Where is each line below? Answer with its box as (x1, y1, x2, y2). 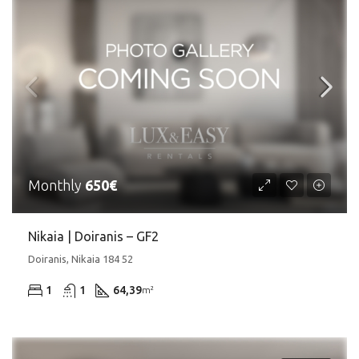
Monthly (28, 176, 85, 193)
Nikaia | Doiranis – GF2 (28, 228, 159, 244)
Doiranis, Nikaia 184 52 (28, 252, 133, 264)
